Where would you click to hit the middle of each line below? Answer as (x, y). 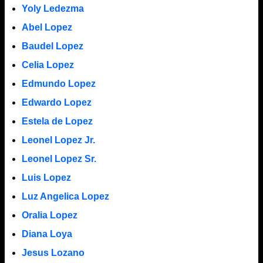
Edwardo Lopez (56, 103)
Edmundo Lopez (58, 84)
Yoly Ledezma (53, 9)
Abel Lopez (47, 28)
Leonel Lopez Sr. (59, 159)
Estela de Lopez (57, 122)
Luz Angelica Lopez (65, 197)
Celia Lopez (48, 65)
